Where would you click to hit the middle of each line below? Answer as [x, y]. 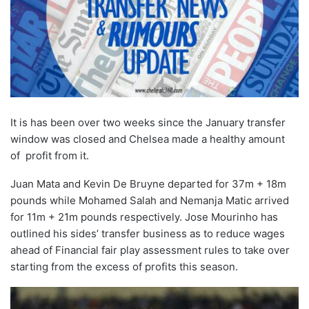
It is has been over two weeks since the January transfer [148, 122]
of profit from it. [50, 155]
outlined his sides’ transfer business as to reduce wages [148, 233]
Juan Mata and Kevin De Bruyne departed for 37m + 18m [148, 183]
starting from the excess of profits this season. [124, 266]
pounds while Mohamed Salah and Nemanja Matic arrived [150, 200]
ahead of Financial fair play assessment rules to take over [150, 250]
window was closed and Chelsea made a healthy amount [148, 139]
